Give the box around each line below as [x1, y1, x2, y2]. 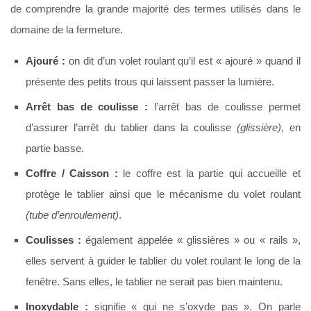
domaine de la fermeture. [10, 23, 123, 35]
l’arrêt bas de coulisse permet [148, 101, 301, 113]
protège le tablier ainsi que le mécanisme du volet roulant [26, 188, 301, 201]
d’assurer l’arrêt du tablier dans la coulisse [26, 121, 237, 134]
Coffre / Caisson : [26, 167, 118, 180]
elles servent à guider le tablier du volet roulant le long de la [26, 255, 301, 267]
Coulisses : [26, 234, 82, 246]
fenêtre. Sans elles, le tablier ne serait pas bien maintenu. [26, 276, 283, 288]
